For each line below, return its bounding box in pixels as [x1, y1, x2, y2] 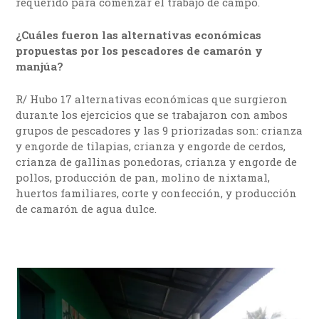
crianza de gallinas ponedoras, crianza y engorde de [16, 154, 298, 169]
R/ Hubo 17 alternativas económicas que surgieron [16, 91, 288, 106]
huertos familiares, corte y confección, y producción [16, 185, 298, 200]
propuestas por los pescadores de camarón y [16, 43, 263, 58]
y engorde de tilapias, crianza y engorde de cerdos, [16, 138, 286, 153]
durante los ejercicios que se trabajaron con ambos [16, 107, 288, 122]
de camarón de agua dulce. [16, 201, 157, 216]
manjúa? [16, 58, 64, 73]
